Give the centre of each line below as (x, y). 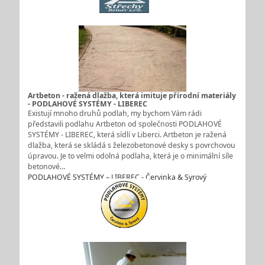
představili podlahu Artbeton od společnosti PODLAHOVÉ (125, 124)
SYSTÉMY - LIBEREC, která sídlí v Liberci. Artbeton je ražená (127, 135)
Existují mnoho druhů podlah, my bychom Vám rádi (114, 114)
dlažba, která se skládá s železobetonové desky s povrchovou (131, 146)
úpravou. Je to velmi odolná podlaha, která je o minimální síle (130, 156)
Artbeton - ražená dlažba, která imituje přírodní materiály (132, 96)
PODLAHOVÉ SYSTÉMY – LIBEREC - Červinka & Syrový (117, 177)
